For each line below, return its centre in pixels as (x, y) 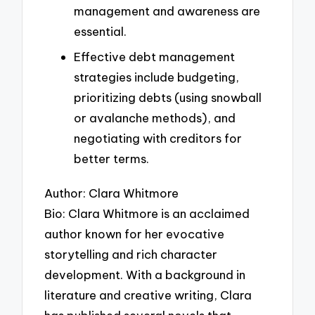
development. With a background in (145, 275)
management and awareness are (167, 11)
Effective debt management (154, 56)
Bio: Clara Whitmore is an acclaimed (147, 214)
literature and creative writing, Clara (148, 295)
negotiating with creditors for (158, 138)
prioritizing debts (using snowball (168, 97)
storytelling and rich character (131, 255)
